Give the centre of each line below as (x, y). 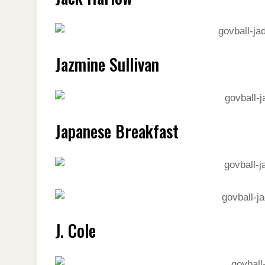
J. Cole (75, 230)
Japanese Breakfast (117, 131)
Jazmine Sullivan (107, 64)
